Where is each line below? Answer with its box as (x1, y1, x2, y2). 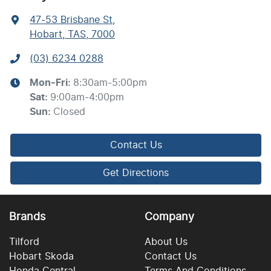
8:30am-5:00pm (73, 78, 147, 88)
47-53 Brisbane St (30, 15, 113, 25)
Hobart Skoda (9, 252, 74, 262)
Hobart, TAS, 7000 (30, 30, 115, 40)
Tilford (9, 237, 39, 247)
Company (145, 212, 194, 223)
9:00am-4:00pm (50, 93, 124, 103)
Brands (9, 212, 45, 223)
